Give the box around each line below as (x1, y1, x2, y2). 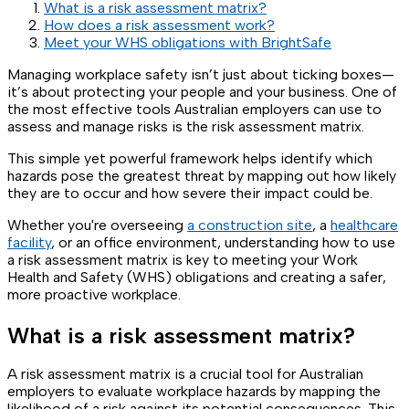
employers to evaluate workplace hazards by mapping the (7, 382, 381, 400)
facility (7, 233, 51, 251)
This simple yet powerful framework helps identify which (7, 149, 372, 167)
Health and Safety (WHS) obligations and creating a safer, (7, 267, 386, 286)
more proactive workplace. (7, 285, 181, 303)
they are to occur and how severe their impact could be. (7, 184, 372, 202)
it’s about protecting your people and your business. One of (7, 82, 397, 100)
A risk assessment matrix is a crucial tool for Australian (7, 364, 363, 383)
